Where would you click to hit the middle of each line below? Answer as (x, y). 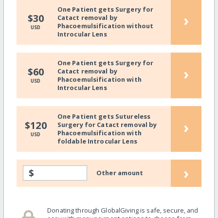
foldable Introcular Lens (97, 141)
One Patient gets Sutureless (104, 116)
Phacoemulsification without (105, 26)
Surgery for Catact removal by (107, 124)
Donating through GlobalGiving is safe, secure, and (123, 210)
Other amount (120, 173)
